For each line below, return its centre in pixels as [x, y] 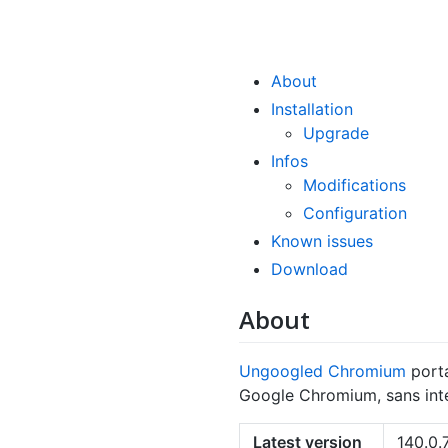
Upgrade [336, 133]
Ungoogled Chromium [322, 371]
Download [309, 269]
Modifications [354, 185]
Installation [312, 109]
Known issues [322, 241]
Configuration [355, 213]
